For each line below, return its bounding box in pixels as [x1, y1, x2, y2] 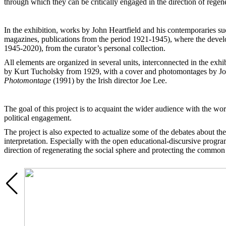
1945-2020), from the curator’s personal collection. [4, 43, 165, 52]
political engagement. [4, 113, 72, 122]
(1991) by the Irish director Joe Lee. [51, 76, 167, 85]
